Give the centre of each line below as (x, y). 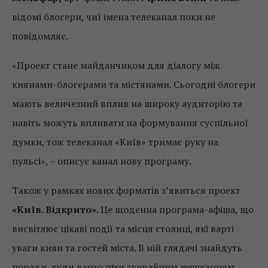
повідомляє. (40, 36)
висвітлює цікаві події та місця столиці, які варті (123, 229)
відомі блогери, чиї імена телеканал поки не (114, 17)
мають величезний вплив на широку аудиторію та (127, 104)
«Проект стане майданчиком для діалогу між (116, 66)
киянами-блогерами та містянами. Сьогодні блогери (134, 85)
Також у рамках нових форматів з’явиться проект (126, 191)
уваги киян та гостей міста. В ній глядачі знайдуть (127, 248)
